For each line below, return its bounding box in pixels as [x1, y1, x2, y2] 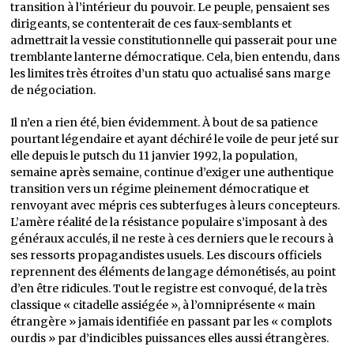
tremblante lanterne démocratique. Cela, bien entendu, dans [10, 50, 341, 64]
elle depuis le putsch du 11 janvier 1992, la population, [10, 149, 298, 163]
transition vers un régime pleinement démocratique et [10, 182, 310, 196]
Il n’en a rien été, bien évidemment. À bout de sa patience [10, 115, 318, 130]
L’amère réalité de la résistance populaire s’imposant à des [10, 215, 328, 229]
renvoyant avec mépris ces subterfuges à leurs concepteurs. [10, 198, 341, 213]
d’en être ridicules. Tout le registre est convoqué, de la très [10, 281, 328, 296]
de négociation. [10, 83, 96, 97]
